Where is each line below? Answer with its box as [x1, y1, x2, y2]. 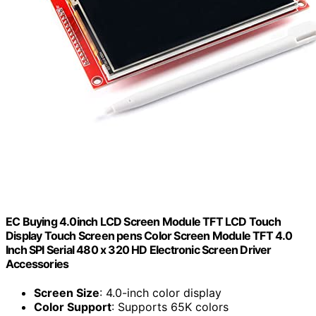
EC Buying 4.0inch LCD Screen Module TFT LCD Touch [6, 214, 281, 229]
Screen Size [34, 286, 99, 300]
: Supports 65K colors [111, 300, 229, 315]
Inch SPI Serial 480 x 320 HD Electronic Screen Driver [6, 242, 272, 257]
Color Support [34, 300, 111, 315]
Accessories [6, 256, 69, 271]
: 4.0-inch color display [99, 286, 221, 300]
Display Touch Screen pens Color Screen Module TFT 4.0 [6, 228, 293, 243]
